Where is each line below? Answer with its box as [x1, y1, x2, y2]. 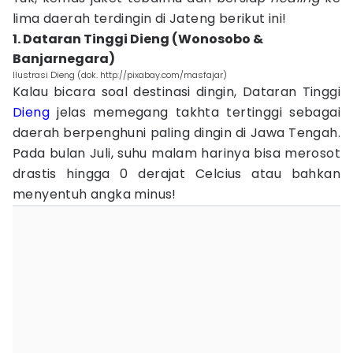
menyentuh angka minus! [13, 185, 176, 203]
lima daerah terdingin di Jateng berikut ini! [13, 9, 287, 28]
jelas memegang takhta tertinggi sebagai [50, 103, 340, 121]
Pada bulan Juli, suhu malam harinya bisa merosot [13, 144, 340, 162]
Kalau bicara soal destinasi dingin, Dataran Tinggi [13, 83, 340, 101]
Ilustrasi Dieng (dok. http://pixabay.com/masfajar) [13, 69, 227, 81]
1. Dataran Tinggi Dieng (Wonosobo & [13, 30, 263, 48]
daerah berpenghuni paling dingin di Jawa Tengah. [13, 124, 340, 142]
